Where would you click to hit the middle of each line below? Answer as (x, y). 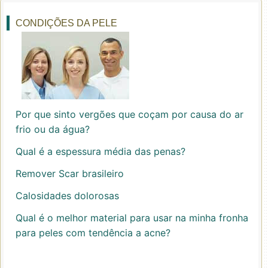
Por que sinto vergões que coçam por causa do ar (130, 114)
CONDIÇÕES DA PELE (66, 23)
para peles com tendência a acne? (93, 233)
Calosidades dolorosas (67, 196)
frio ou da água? (53, 129)
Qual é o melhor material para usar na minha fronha (132, 218)
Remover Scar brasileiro (70, 173)
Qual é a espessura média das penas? (100, 151)
